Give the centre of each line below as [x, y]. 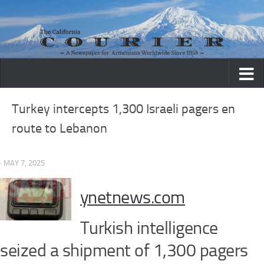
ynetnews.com [132, 198]
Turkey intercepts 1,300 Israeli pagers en [123, 109]
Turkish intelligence [149, 228]
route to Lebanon [60, 129]
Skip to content [47, 17]
